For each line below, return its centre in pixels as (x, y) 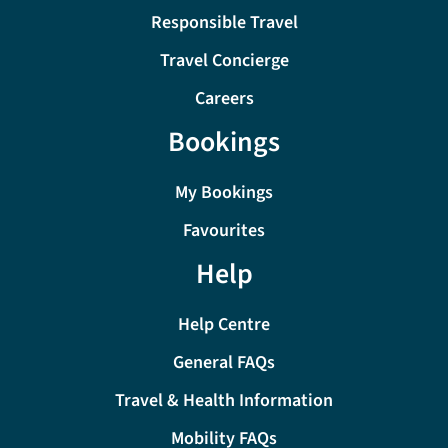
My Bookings (224, 193)
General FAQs (224, 363)
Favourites (224, 231)
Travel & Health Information (224, 401)
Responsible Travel (224, 23)
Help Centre (224, 325)
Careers (224, 99)
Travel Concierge (224, 61)
